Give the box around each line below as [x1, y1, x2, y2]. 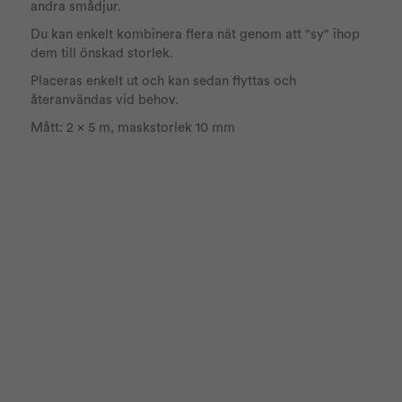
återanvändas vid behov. [31, 92, 179, 107]
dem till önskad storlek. [31, 46, 174, 60]
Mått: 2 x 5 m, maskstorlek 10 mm [31, 120, 236, 135]
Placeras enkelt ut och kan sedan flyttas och [31, 74, 297, 88]
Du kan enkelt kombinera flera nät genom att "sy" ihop [31, 27, 361, 41]
